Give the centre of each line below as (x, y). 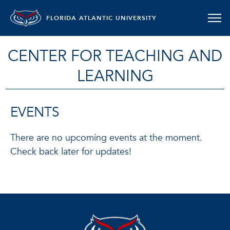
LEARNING (115, 76)
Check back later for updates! (71, 152)
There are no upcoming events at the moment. (106, 138)
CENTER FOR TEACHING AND (115, 56)
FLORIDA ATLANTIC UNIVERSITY (101, 18)
